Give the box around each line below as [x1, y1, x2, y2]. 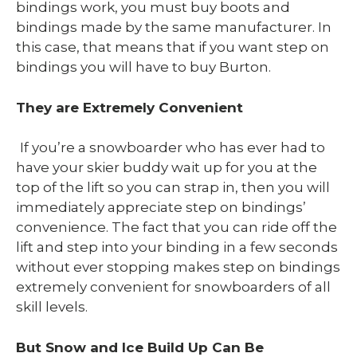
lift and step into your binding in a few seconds [16, 239, 338, 256]
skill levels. [16, 299, 88, 316]
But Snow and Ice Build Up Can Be [16, 339, 264, 355]
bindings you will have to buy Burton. [16, 59, 271, 76]
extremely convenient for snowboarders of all [16, 279, 331, 296]
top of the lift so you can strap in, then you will [16, 179, 330, 196]
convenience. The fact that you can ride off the [16, 219, 337, 236]
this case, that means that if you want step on [16, 39, 329, 56]
